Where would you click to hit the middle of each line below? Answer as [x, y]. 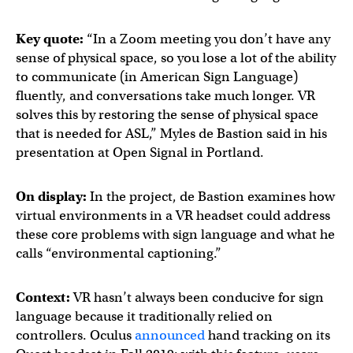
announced [170, 335]
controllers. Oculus [75, 335]
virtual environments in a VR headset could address [173, 216]
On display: [51, 197]
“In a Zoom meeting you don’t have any [207, 39]
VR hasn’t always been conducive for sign [197, 297]
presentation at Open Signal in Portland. [140, 152]
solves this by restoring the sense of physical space [167, 115]
